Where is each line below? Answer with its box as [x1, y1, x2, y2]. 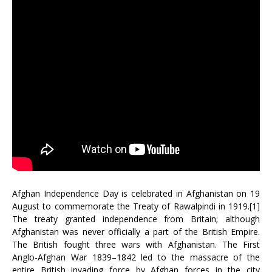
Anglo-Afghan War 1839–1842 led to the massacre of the [12, 251, 260, 263]
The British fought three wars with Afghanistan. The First [12, 239, 260, 250]
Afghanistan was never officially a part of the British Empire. [12, 226, 260, 237]
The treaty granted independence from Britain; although [12, 213, 260, 225]
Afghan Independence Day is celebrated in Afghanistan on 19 [12, 188, 260, 199]
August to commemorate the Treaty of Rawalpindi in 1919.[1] [12, 200, 260, 212]
